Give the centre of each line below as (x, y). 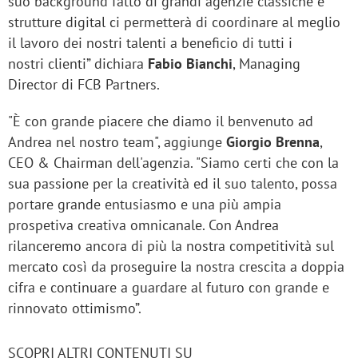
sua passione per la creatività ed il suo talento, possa (173, 183)
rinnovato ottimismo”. (75, 308)
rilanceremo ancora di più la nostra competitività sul (171, 246)
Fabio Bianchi (190, 64)
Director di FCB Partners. (84, 84)
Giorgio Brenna (273, 142)
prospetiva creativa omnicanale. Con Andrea (143, 225)
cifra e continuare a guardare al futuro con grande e (169, 287)
